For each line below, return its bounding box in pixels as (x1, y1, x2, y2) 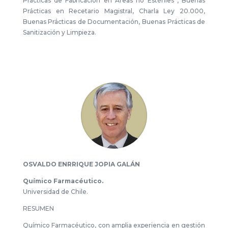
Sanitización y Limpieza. (22, 28, 96, 36)
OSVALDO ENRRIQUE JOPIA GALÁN (22, 160, 140, 168)
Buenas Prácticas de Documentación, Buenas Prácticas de (22, 18, 206, 25)
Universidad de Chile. (22, 188, 88, 195)
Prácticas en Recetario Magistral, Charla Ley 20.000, (22, 7, 206, 15)
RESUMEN (22, 205, 54, 212)
